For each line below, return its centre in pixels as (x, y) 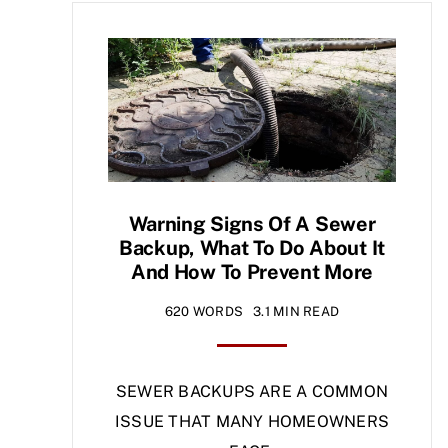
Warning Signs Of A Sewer (252, 224)
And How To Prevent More (252, 272)
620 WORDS (204, 312)
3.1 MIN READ (296, 312)
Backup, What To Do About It (252, 248)
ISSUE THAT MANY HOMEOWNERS (252, 422)
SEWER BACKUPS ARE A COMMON (252, 392)
